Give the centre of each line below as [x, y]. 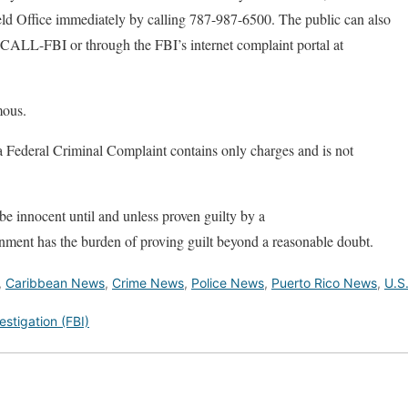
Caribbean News [55, 282]
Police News [228, 282]
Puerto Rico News [324, 282]
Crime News [148, 282]
